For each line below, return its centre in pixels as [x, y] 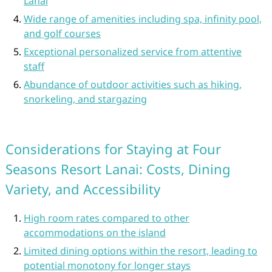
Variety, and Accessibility [83, 189]
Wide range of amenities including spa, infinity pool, [142, 19]
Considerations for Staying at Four [113, 149]
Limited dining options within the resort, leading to [140, 251]
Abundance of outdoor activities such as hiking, [132, 84]
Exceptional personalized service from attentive [132, 52]
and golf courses [62, 33]
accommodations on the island [94, 233]
